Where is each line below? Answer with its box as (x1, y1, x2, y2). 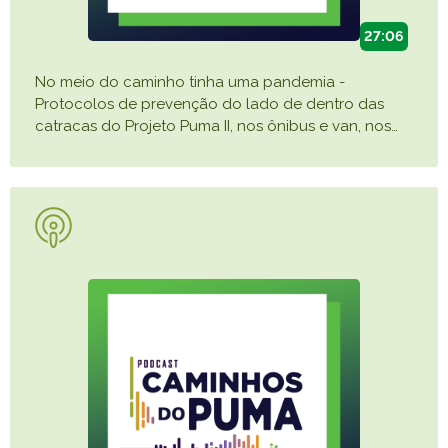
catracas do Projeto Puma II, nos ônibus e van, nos (35, 117, 391, 136)
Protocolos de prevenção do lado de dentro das (35, 95, 384, 114)
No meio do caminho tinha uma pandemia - (35, 73, 345, 92)
